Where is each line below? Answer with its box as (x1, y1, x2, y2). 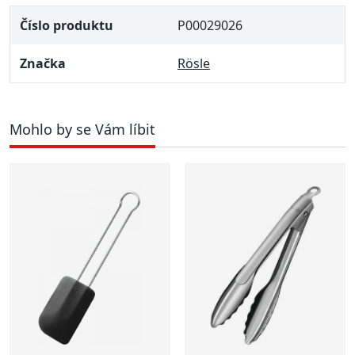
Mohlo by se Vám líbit (10, 120, 155, 139)
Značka (20, 55, 66, 73)
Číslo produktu (20, 17, 113, 35)
